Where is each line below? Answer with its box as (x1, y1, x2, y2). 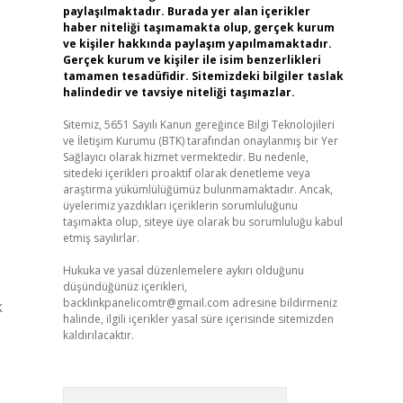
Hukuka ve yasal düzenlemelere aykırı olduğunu (62, 263, 304, 278)
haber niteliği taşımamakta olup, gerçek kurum (62, 20, 335, 35)
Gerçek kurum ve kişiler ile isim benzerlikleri (62, 52, 321, 67)
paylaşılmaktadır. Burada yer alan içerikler (62, 4, 310, 19)
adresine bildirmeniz (228, 295, 337, 310)
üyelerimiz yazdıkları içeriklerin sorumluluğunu (62, 198, 298, 213)
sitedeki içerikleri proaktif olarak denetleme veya (62, 166, 310, 181)
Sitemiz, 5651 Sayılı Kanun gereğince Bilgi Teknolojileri (62, 117, 335, 132)
